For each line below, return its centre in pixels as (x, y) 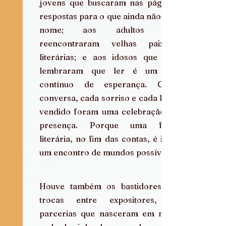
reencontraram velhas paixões (108, 43)
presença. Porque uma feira (108, 125)
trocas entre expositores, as (108, 200)
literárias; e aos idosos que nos (108, 57)
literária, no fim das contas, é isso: (108, 138)
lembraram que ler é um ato (108, 70)
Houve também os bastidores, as (108, 186)
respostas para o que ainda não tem (108, 16)
